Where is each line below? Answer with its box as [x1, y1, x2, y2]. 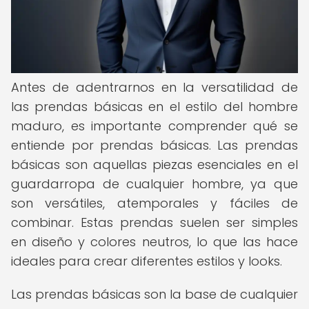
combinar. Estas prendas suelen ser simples [11, 214, 298, 231]
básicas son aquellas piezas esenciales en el [11, 156, 298, 173]
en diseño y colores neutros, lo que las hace [11, 233, 298, 250]
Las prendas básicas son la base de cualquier [11, 286, 298, 303]
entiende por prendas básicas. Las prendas [11, 137, 298, 154]
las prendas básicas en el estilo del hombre [11, 98, 298, 115]
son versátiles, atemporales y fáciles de [11, 195, 298, 212]
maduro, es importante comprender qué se [11, 117, 298, 134]
